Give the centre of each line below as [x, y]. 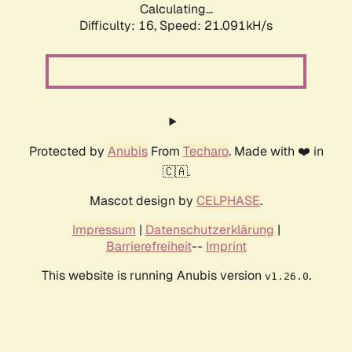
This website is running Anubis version [153, 276]
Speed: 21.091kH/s [216, 26]
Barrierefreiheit [148, 247]
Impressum [104, 230]
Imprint [226, 247]
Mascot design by [143, 201]
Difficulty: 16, [119, 26]
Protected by [68, 152]
